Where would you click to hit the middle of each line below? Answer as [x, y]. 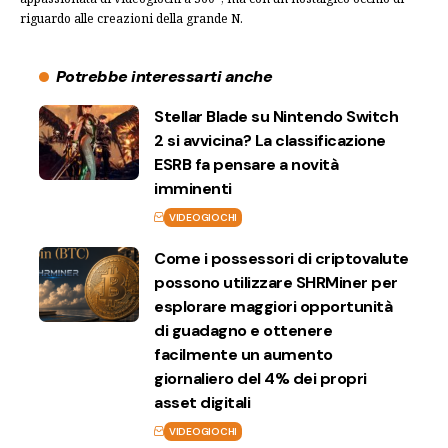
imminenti [193, 188]
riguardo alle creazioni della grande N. [131, 18]
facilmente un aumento [243, 354]
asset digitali [202, 402]
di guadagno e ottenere [243, 330]
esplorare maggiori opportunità [273, 306]
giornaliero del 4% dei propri [260, 378]
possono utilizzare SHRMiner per [276, 282]
